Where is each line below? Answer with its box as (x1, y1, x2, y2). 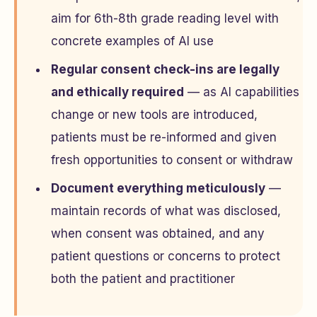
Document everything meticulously (51, 181, 265, 195)
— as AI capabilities (184, 85, 299, 99)
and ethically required (51, 85, 184, 99)
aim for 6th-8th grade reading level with (51, 11, 279, 25)
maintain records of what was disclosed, (51, 204, 281, 218)
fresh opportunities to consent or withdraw (51, 153, 293, 167)
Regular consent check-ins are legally (51, 62, 279, 76)
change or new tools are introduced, (51, 108, 258, 122)
